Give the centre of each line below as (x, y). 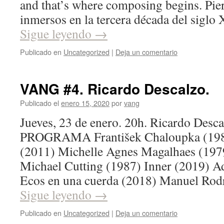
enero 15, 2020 (85, 103)
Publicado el (39, 103)
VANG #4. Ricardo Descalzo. (115, 89)
